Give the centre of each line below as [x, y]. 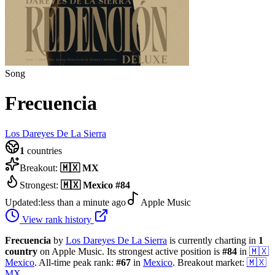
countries [43, 150]
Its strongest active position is [163, 251]
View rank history [57, 219]
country [21, 251]
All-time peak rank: [76, 262]
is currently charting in [214, 240]
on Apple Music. [71, 251]
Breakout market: [211, 262]
